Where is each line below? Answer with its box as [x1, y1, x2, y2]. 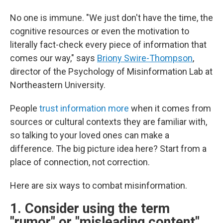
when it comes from [129, 103, 211, 113]
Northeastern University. [10, 80, 106, 90]
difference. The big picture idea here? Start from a [10, 143, 207, 154]
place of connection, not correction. [10, 157, 150, 167]
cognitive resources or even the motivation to [10, 26, 189, 36]
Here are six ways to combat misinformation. [10, 180, 187, 191]
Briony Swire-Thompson [97, 53, 193, 63]
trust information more [39, 103, 129, 113]
